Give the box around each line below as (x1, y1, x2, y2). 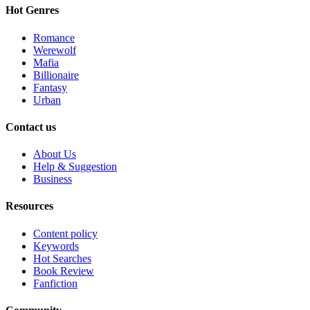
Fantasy (33, 81, 67, 93)
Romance (33, 31, 75, 44)
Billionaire (33, 69, 79, 81)
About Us (33, 148, 76, 161)
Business (33, 173, 72, 185)
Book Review (33, 264, 94, 277)
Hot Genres (6, 4, 59, 17)
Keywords (33, 239, 79, 252)
